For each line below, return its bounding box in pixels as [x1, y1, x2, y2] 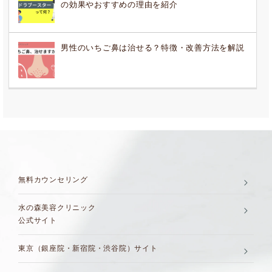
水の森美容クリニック [18, 203, 96, 212]
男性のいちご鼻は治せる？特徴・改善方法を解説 [61, 44, 245, 53]
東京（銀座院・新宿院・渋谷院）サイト [18, 244, 158, 253]
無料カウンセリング [18, 175, 88, 185]
